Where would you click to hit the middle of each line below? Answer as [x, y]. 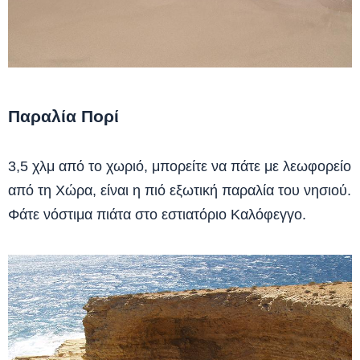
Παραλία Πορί [63, 116]
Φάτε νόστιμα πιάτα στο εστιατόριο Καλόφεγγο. [157, 215]
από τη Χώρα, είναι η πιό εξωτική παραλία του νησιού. [180, 190]
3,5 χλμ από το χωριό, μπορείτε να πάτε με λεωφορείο [180, 166]
